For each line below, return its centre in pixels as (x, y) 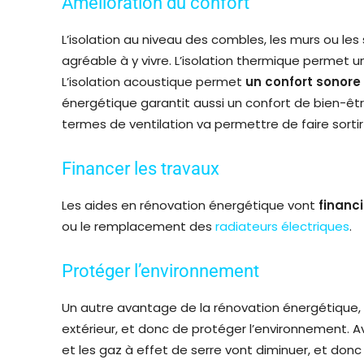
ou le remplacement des (139, 226)
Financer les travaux (141, 168)
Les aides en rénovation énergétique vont (190, 205)
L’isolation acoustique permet (154, 81)
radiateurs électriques (282, 226)
